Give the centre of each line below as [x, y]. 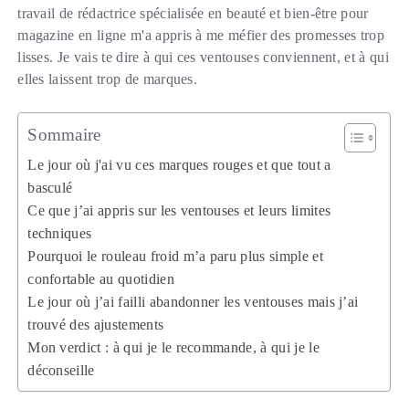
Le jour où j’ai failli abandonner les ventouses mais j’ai [193, 302]
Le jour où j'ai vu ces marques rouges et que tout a [179, 165]
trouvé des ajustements [96, 325]
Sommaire [64, 135]
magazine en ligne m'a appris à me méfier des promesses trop [201, 36]
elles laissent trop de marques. [108, 79]
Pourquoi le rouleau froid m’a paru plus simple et [175, 257]
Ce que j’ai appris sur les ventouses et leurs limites [179, 211]
